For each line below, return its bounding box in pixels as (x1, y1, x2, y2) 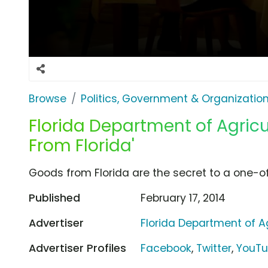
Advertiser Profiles (29, 240, 126, 255)
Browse (29, 91, 66, 106)
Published (29, 190, 80, 205)
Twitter (196, 240, 232, 255)
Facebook (141, 240, 192, 255)
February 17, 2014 (141, 190, 226, 205)
